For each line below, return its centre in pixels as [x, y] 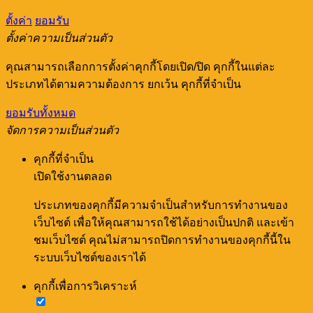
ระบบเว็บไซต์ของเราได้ [90, 258]
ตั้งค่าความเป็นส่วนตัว [59, 38]
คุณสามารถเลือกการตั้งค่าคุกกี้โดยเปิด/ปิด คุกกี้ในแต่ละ [140, 67]
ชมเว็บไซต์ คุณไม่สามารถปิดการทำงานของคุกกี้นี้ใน [162, 240]
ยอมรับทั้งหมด [41, 113]
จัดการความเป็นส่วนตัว [62, 131]
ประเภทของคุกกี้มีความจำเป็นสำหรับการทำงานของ [161, 205]
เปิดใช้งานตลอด [73, 177]
